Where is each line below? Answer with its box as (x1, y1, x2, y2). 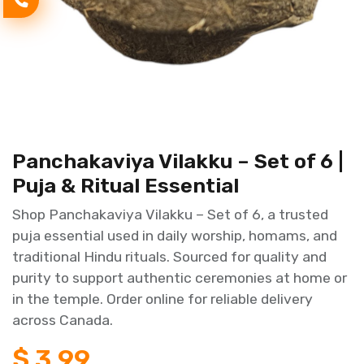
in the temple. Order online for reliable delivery (12, 291, 313, 307)
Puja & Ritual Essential (12, 173, 239, 197)
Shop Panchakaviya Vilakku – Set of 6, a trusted (12, 206, 328, 223)
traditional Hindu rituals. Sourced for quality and (12, 249, 327, 265)
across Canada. (12, 312, 113, 328)
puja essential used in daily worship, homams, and (12, 227, 337, 244)
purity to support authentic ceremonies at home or (12, 270, 347, 286)
